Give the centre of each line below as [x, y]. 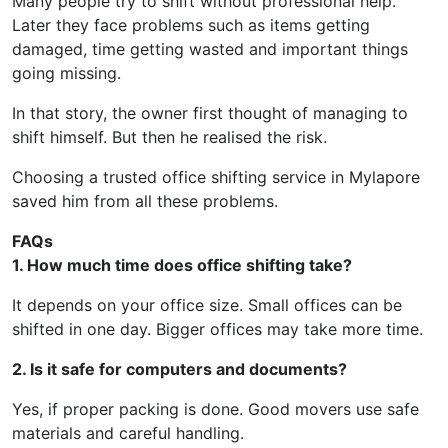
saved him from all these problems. [145, 201]
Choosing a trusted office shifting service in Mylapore [216, 177]
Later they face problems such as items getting [191, 25]
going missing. [66, 73]
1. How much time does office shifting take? [182, 265]
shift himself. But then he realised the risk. [169, 137]
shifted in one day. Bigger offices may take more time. [217, 329]
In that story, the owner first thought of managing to [210, 113]
